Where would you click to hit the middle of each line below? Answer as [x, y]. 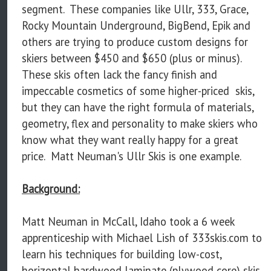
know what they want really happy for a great [130, 140]
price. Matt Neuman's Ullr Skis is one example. [132, 156]
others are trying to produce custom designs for [135, 42]
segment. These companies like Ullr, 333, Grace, [135, 9]
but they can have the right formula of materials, [138, 107]
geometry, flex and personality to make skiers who [140, 124]
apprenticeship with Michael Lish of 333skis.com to [142, 238]
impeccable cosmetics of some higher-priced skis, [138, 91]
